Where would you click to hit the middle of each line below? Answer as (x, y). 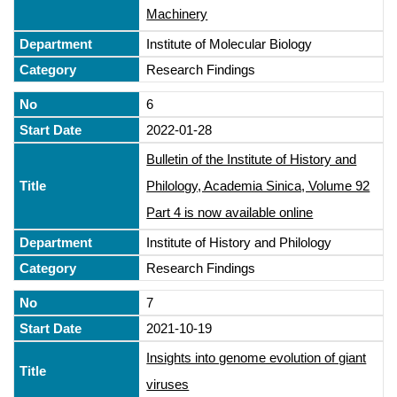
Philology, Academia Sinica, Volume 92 (258, 185)
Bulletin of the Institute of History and (252, 159)
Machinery (177, 13)
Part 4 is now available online (230, 212)
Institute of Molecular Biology (230, 43)
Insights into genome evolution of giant (257, 357)
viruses (168, 384)
